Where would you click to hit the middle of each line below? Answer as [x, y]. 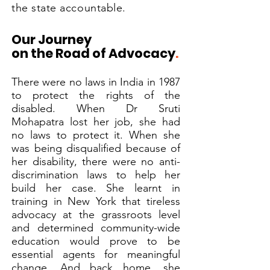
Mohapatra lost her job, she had [96, 122]
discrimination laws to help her [96, 175]
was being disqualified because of [96, 148]
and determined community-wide [96, 228]
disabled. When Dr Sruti [96, 108]
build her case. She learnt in [96, 188]
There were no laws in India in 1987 [96, 82]
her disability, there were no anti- [96, 162]
